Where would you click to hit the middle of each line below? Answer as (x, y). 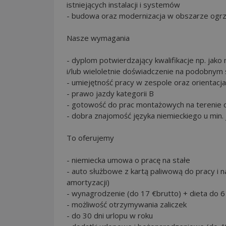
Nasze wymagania (98, 38)
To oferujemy (90, 137)
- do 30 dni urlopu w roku (110, 215)
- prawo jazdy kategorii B (110, 93)
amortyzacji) (88, 182)
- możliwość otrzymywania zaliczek (127, 204)
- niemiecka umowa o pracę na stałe (128, 160)
